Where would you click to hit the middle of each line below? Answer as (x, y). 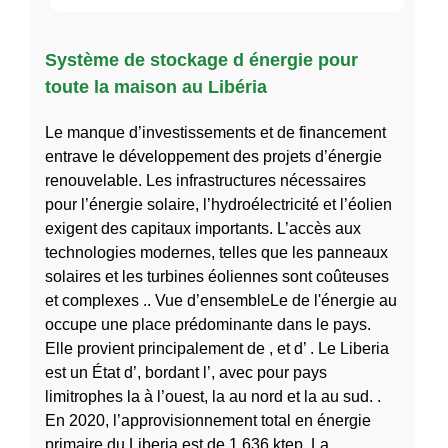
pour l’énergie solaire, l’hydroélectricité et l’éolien (218, 205)
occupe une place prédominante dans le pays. (208, 325)
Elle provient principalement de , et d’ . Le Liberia (217, 349)
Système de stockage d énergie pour (201, 60)
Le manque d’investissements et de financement (215, 133)
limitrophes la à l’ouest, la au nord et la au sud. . (213, 397)
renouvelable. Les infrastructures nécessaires (205, 181)
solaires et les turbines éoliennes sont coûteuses (217, 277)
